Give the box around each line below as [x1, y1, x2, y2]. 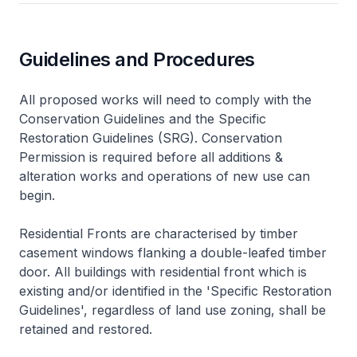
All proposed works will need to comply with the [19, 92, 312, 108]
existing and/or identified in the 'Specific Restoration [19, 283, 331, 299]
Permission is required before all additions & [19, 149, 283, 165]
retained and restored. [19, 321, 152, 337]
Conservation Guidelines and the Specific [19, 111, 266, 127]
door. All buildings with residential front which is [19, 264, 307, 280]
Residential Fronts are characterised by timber [19, 226, 298, 241]
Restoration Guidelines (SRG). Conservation [19, 130, 282, 146]
